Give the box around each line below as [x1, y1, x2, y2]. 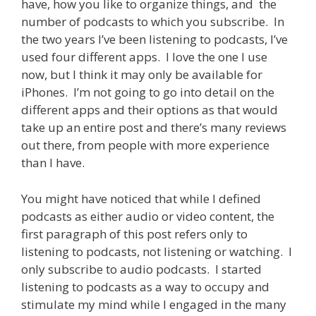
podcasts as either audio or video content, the [21, 207, 274, 224]
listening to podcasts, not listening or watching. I [21, 243, 292, 260]
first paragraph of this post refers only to [21, 225, 248, 242]
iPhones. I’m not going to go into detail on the [21, 84, 274, 101]
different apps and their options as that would [21, 102, 278, 119]
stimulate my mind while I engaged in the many [21, 296, 286, 312]
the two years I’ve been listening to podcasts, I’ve [21, 31, 288, 48]
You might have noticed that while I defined [21, 190, 261, 207]
